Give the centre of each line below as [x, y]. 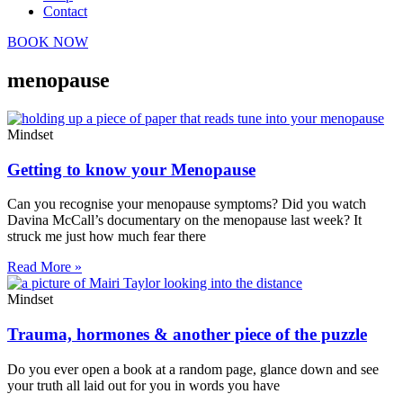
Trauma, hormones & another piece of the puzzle [187, 334]
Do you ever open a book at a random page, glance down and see [193, 369]
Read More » [45, 267]
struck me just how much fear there [107, 237]
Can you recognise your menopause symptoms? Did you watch [187, 204]
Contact [65, 11]
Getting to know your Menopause [131, 169]
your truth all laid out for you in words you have [143, 385]
